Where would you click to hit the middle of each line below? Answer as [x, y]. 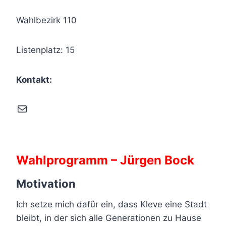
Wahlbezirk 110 [46, 20]
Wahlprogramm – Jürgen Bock [105, 160]
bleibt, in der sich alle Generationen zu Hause [109, 218]
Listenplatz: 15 [45, 50]
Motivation [46, 183]
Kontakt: [34, 79]
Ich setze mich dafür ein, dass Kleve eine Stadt [111, 204]
